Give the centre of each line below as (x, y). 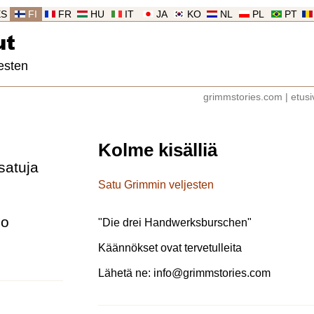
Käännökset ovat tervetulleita (170, 247)
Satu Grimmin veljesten (156, 184)
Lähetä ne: (126, 273)
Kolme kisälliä (158, 150)
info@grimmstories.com (212, 273)
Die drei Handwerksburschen (175, 222)
